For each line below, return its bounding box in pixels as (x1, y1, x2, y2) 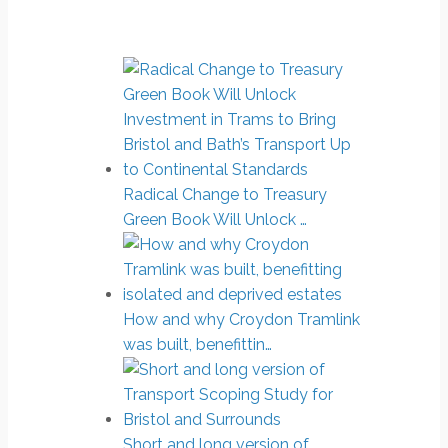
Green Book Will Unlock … (123, 210, 307, 230)
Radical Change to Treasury (123, 185, 327, 205)
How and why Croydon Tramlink (123, 310, 360, 330)
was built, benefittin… (123, 335, 272, 355)
